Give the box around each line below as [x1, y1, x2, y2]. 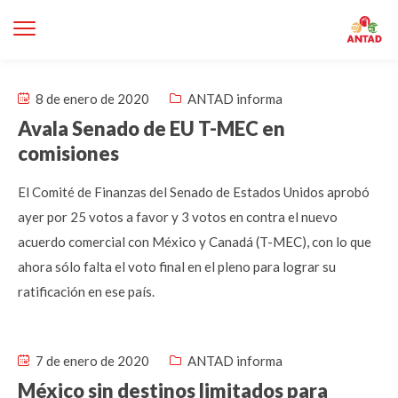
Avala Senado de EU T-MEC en [18, 116, 285, 140]
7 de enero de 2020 [33, 353, 149, 369]
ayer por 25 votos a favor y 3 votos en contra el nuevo [18, 209, 338, 225]
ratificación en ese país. [18, 283, 155, 299]
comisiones [18, 141, 119, 165]
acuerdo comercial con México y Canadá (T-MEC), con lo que [18, 234, 371, 250]
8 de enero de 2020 [33, 91, 149, 107]
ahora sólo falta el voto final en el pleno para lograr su [18, 259, 336, 275]
